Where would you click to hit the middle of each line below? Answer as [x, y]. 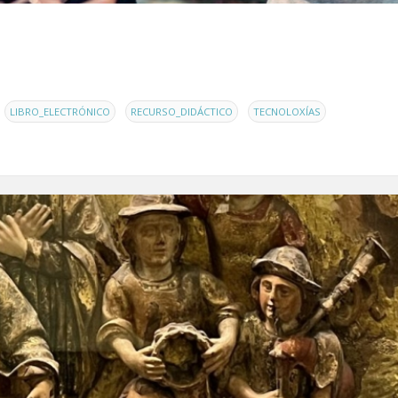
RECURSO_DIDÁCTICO [182, 111]
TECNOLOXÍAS [287, 111]
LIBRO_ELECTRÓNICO [60, 111]
